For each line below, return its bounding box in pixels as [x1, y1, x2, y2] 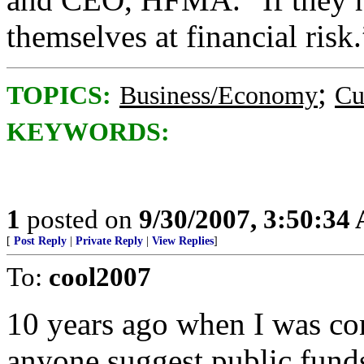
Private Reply [76, 235, 143, 247]
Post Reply [14, 235, 67, 247]
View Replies [152, 235, 214, 247]
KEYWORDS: [6, 118, 170, 146]
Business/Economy [119, 81, 318, 110]
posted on [20, 204, 139, 234]
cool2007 [49, 262, 151, 292]
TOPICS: [6, 81, 111, 110]
